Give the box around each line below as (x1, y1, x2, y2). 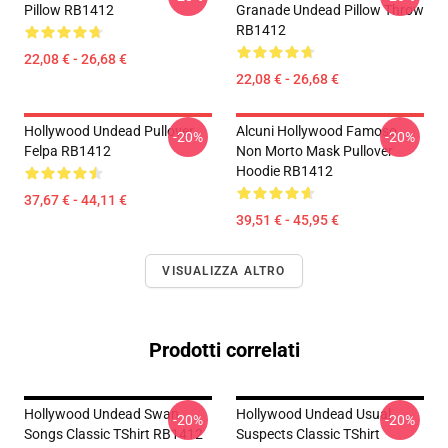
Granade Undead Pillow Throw (236, 2, 424, 18)
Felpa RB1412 (24, 143, 111, 159)
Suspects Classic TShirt (236, 426, 380, 442)
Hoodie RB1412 (236, 163, 333, 179)
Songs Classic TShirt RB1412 (24, 426, 203, 442)
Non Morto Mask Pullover (236, 143, 393, 159)
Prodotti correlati (148, 338, 300, 362)
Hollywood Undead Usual (236, 406, 391, 422)
